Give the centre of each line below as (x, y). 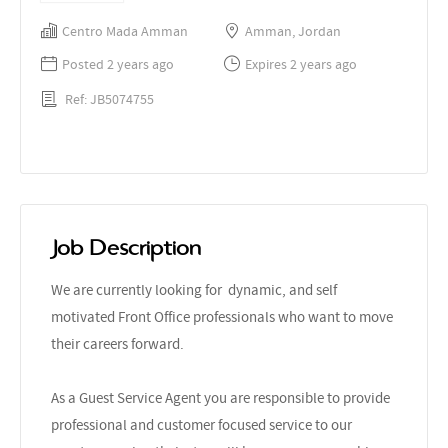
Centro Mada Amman (125, 31)
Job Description (126, 247)
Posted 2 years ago (118, 64)
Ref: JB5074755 (109, 98)
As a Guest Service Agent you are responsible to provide (220, 397)
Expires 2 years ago (301, 64)
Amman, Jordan (293, 31)
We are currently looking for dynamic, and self (194, 289)
